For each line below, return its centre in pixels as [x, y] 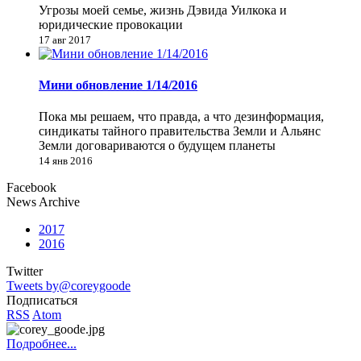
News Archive [43, 202]
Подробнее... [41, 344]
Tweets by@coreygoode [68, 286]
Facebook [31, 188]
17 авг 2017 [65, 39]
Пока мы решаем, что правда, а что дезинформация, [181, 117]
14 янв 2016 [66, 161]
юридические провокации [111, 24]
